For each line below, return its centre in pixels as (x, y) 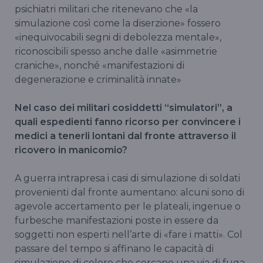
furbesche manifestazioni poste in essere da (117, 221)
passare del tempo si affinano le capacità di (114, 249)
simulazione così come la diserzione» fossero (118, 23)
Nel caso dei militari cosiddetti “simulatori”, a (124, 108)
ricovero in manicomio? (71, 150)
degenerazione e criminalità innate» (98, 80)
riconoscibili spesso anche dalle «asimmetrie (116, 52)
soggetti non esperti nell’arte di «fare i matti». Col (129, 235)
